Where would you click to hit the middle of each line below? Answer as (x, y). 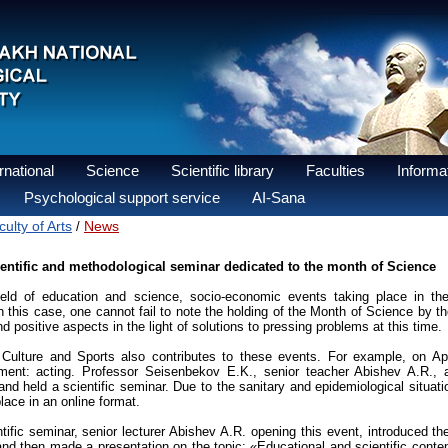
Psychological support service (122, 197)
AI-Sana (278, 197)
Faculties (335, 170)
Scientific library (222, 170)
